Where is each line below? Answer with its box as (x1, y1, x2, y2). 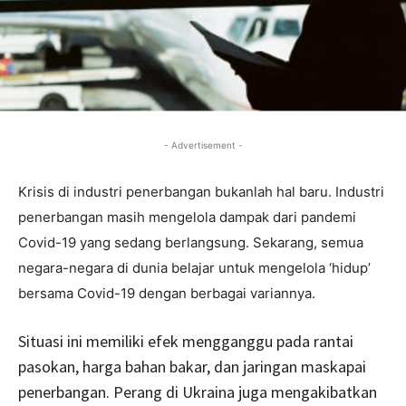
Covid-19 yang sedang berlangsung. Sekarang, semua (18, 233, 363, 251)
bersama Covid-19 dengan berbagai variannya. (18, 284, 315, 302)
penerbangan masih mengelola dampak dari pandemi (18, 208, 356, 226)
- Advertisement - (163, 139, 243, 150)
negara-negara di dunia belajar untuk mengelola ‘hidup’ (18, 258, 371, 276)
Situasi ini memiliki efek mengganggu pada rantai (18, 330, 353, 352)
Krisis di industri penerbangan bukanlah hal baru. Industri (18, 182, 384, 200)
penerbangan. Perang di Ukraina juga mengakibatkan (18, 381, 377, 402)
